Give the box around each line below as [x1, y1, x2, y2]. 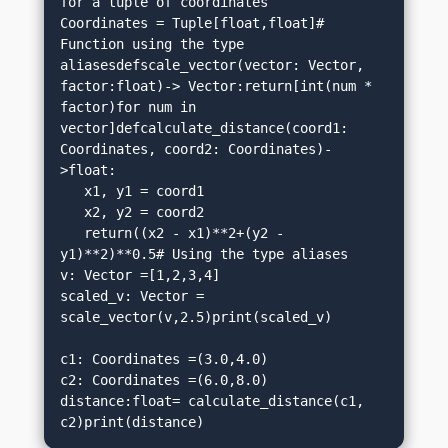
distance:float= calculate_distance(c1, [60, 392, 365, 409]
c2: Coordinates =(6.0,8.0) [60, 371, 269, 388]
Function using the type [60, 35, 245, 52]
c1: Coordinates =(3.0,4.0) [60, 350, 269, 367]
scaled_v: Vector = [60, 287, 205, 304]
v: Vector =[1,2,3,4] [60, 266, 221, 283]
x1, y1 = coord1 [60, 182, 85, 199]
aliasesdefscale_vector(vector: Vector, [60, 56, 365, 73]
